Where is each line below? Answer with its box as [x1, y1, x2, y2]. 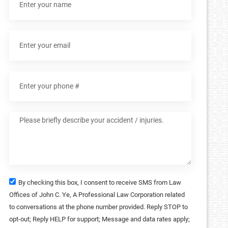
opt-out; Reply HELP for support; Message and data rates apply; [9, 215, 190, 223]
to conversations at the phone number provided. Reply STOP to [9, 203, 188, 211]
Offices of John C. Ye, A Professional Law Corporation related [9, 190, 185, 198]
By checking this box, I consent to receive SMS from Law [18, 178, 181, 186]
